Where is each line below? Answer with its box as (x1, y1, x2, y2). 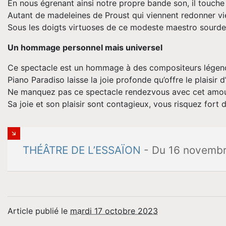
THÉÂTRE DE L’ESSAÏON (23, 144, 141, 157)
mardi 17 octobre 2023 (70, 205, 158, 216)
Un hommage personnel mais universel (8, 42, 162, 53)
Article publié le (8, 205, 70, 216)
